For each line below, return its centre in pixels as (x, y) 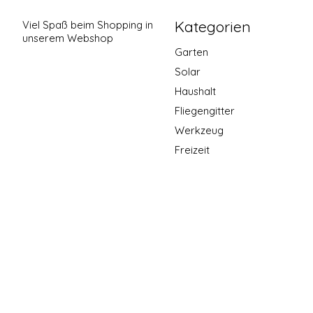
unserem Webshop (68, 38)
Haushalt (195, 91)
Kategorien (212, 27)
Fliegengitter (204, 111)
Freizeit (192, 150)
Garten (191, 52)
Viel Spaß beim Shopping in (88, 25)
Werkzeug (199, 131)
